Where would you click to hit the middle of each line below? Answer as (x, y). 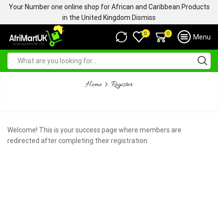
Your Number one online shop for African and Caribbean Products (109, 7)
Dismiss (144, 18)
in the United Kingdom (97, 18)
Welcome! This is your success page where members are (94, 130)
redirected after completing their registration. (78, 140)
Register (122, 84)
